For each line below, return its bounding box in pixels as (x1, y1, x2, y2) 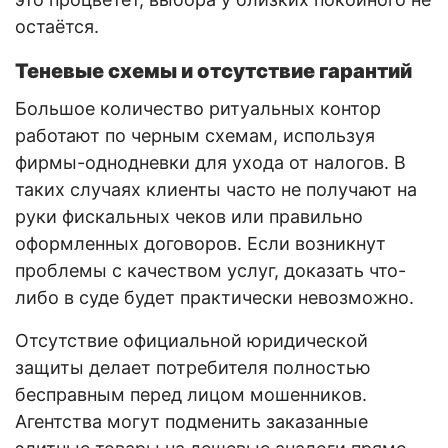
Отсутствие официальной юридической (15, 329, 368, 351)
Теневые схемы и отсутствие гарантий (15, 58, 412, 83)
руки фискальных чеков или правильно (15, 205, 363, 227)
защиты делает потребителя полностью (15, 356, 371, 378)
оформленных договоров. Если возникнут (15, 232, 386, 254)
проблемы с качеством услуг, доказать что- (15, 259, 406, 281)
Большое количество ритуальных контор (15, 97, 381, 119)
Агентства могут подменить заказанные (15, 410, 368, 432)
